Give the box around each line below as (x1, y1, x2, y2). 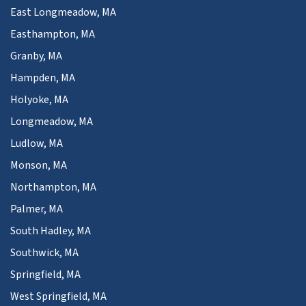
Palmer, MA (10, 201, 63, 217)
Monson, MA (10, 157, 67, 173)
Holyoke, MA (10, 92, 68, 107)
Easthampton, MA (10, 26, 95, 42)
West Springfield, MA (10, 288, 107, 304)
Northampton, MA (10, 179, 96, 195)
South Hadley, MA (10, 223, 91, 238)
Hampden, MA (10, 70, 75, 85)
